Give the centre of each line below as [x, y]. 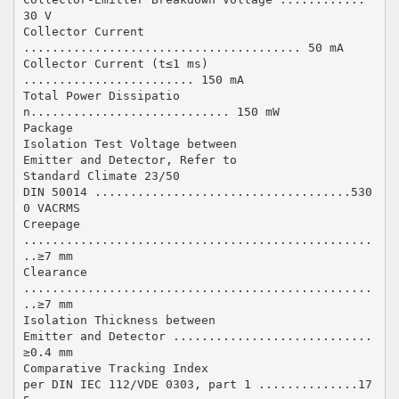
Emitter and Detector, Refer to [130, 159]
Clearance [55, 272]
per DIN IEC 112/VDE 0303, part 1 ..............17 [197, 384]
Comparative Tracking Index [115, 368]
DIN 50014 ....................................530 [197, 191]
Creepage [51, 224]
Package [48, 127]
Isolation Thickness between [119, 320]
